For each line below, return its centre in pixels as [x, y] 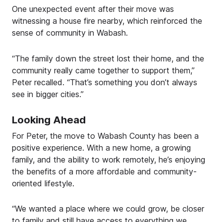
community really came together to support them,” [103, 70]
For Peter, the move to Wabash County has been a [105, 136]
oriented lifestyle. [43, 183]
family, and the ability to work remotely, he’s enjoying [109, 159]
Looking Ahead [49, 120]
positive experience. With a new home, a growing [101, 147]
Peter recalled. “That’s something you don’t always [105, 82]
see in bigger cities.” [48, 94]
